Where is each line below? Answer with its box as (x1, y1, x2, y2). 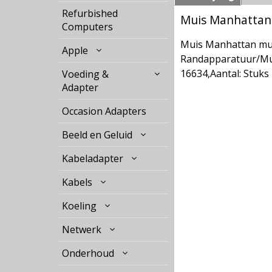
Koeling (62, 199, 97, 212)
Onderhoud (62, 246, 114, 260)
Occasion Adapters (62, 104, 146, 118)
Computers (62, 20, 113, 33)
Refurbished (62, 7, 118, 20)
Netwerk (62, 223, 101, 236)
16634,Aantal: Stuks (180, 67, 269, 80)
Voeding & (62, 67, 109, 81)
